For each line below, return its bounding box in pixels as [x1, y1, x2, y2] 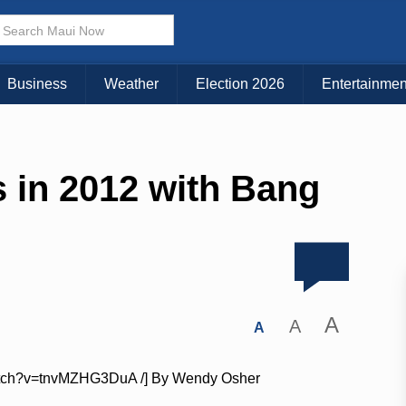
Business [7, 76, 67, 92]
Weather [104, 76, 159, 92]
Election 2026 [196, 76, 285, 92]
